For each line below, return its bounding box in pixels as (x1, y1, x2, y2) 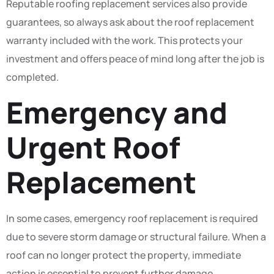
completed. (6, 70, 59, 84)
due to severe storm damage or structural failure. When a (6, 230, 266, 244)
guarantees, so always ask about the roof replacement (6, 15, 254, 29)
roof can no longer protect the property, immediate (6, 248, 241, 262)
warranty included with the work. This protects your (6, 33, 243, 47)
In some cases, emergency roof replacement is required (6, 212, 258, 226)
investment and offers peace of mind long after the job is (6, 51, 264, 65)
